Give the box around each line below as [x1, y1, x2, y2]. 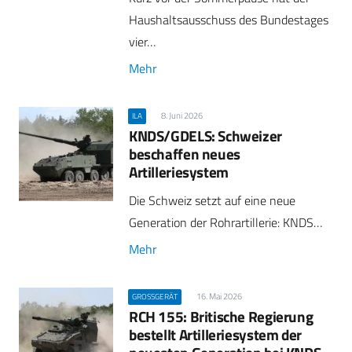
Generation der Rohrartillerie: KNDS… [129, 213, 322, 233]
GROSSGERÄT [132, 290, 174, 302]
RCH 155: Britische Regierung [129, 304, 313, 328]
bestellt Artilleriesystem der [129, 322, 302, 346]
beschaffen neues [129, 141, 240, 165]
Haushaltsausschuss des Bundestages [129, 10, 328, 30]
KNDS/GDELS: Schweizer [129, 123, 282, 147]
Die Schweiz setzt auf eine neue [129, 191, 295, 211]
